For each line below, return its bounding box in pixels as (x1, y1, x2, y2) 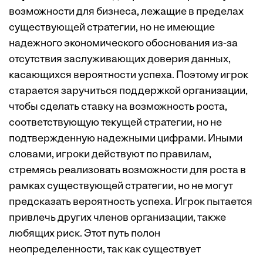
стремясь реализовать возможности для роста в (9, 165, 246, 177)
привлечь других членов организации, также (9, 213, 226, 224)
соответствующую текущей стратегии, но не (9, 117, 222, 129)
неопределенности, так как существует (9, 244, 201, 256)
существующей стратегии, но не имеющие (9, 22, 215, 34)
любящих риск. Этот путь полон (9, 228, 160, 240)
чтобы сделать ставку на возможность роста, (9, 102, 227, 113)
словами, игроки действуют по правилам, (9, 149, 211, 161)
